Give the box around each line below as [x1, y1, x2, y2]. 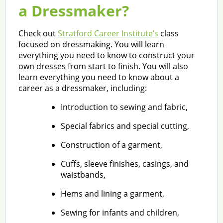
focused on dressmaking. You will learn [18, 38, 164, 50]
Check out [18, 27, 58, 39]
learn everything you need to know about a [18, 71, 179, 83]
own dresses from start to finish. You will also [18, 60, 188, 72]
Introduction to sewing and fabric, [60, 101, 188, 112]
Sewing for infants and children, [60, 207, 179, 218]
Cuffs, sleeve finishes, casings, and [60, 158, 189, 169]
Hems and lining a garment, [60, 188, 164, 199]
